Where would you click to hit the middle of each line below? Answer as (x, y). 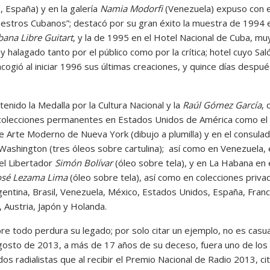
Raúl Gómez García (222, 105)
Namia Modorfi (131, 8)
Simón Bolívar (83, 162)
